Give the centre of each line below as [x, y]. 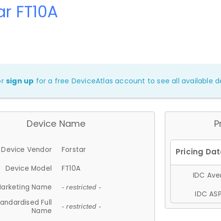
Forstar [74, 149]
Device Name [56, 123]
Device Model [28, 168]
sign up [20, 81]
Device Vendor [26, 149]
